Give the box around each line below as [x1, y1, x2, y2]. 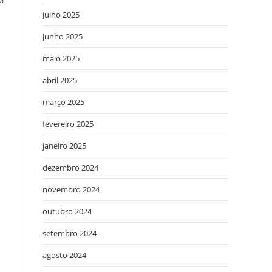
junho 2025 [42, 31, 83, 42]
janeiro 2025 [42, 140, 86, 151]
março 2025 [42, 97, 84, 107]
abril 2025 [42, 75, 77, 86]
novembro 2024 [42, 184, 100, 195]
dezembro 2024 [42, 162, 98, 173]
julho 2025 [42, 9, 80, 20]
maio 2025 [42, 53, 80, 64]
